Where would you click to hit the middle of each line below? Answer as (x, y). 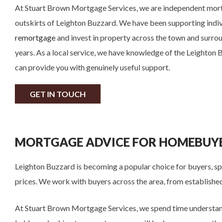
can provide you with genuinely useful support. (92, 67)
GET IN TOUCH (58, 94)
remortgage (35, 37)
